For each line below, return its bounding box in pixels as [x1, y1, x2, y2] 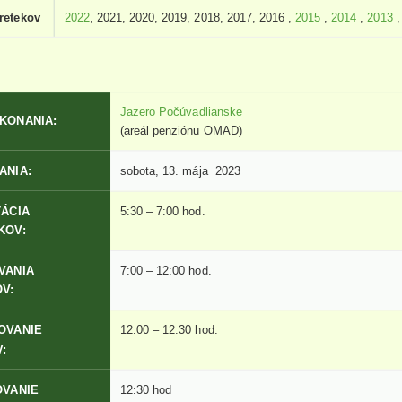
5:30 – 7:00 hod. [120, 204, 205, 218]
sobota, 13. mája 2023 [120, 163, 240, 178]
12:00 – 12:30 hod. [120, 323, 218, 337]
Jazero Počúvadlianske [120, 105, 242, 119]
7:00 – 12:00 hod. [120, 264, 212, 278]
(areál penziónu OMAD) [120, 124, 242, 138]
